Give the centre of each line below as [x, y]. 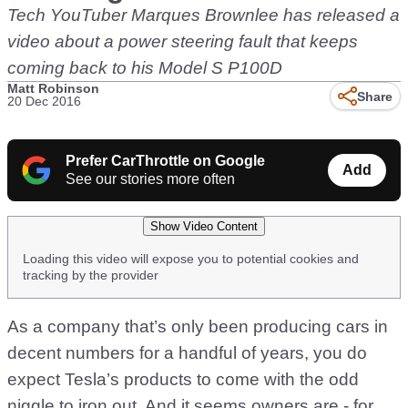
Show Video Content [204, 226]
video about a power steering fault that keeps [183, 41]
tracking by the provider [91, 275]
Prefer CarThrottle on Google [165, 161]
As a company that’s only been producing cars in [198, 326]
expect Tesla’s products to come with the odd [183, 379]
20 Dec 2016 [44, 101]
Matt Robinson [53, 88]
